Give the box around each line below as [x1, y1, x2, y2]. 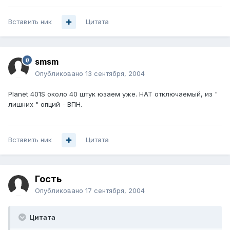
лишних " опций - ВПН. [8, 100, 82, 109]
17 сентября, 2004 [85, 186, 145, 195]
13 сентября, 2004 [85, 69, 145, 78]
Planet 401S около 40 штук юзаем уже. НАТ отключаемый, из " [8, 90, 218, 99]
